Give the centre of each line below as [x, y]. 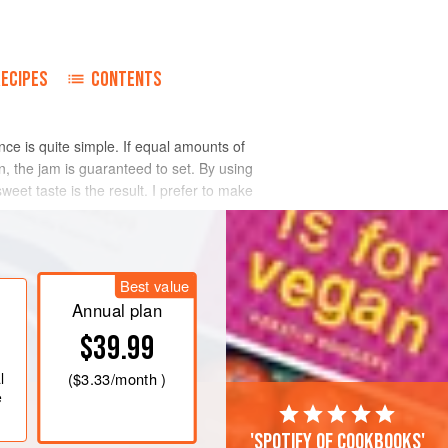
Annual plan [116, 310]
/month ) [138, 379]
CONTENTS [127, 80]
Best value [154, 286]
